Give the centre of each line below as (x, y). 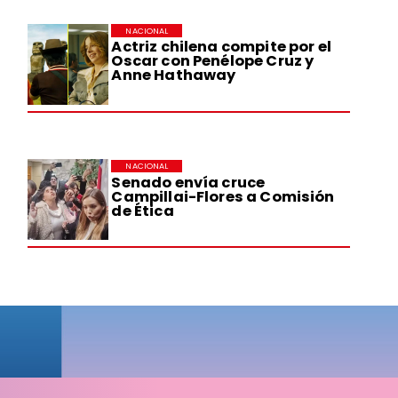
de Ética (143, 211)
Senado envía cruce (188, 182)
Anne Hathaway (174, 76)
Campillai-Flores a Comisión (223, 196)
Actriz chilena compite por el (221, 47)
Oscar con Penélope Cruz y (213, 61)
